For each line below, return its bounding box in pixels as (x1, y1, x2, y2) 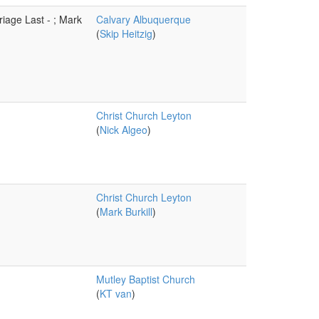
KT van (99, 286, 132, 300)
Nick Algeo (99, 122, 147, 137)
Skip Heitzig (99, 26, 152, 41)
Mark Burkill (99, 204, 152, 219)
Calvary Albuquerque (95, 12, 191, 26)
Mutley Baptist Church (95, 272, 195, 286)
